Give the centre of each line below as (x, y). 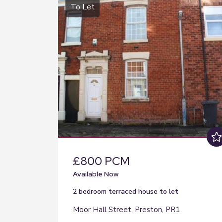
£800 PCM (101, 161)
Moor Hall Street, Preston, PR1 (126, 210)
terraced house (133, 192)
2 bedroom (91, 192)
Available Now (96, 174)
